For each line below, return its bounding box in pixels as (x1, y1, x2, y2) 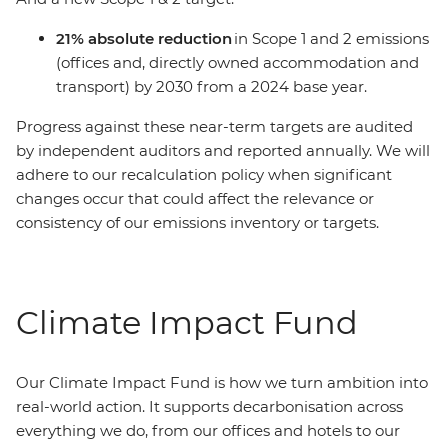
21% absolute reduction (56, 29, 232, 48)
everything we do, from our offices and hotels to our (16, 421, 400, 440)
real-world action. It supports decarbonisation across (16, 397, 403, 416)
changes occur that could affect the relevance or (16, 189, 374, 208)
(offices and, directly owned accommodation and (56, 53, 419, 72)
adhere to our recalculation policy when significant (16, 165, 392, 184)
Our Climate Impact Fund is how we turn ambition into (16, 373, 428, 392)
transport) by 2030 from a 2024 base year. (56, 77, 375, 96)
